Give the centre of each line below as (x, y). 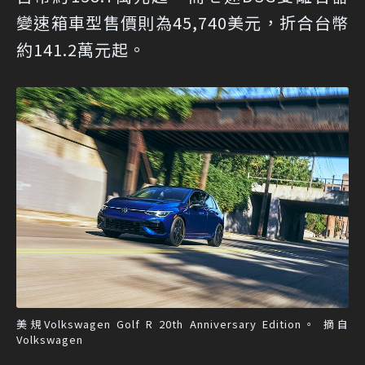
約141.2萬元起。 (81, 49)
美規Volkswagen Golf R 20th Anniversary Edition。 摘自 (182, 324)
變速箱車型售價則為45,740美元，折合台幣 (182, 22)
